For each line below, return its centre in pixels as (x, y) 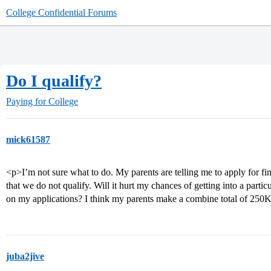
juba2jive (25, 256)
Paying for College (42, 101)
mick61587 (28, 139)
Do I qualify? (54, 81)
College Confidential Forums (61, 12)
